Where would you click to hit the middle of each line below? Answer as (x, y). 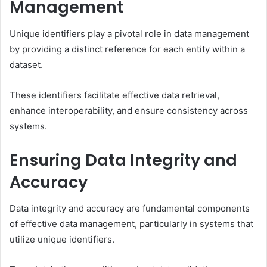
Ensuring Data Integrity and (123, 160)
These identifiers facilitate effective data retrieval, (114, 95)
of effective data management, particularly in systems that (131, 224)
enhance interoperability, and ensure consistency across (129, 110)
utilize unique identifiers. (62, 240)
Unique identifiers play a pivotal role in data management (129, 33)
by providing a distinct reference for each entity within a (127, 49)
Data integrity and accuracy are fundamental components (130, 209)
